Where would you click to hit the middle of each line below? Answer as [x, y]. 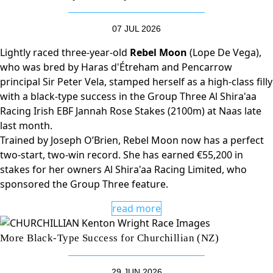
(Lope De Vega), [225, 52]
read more [136, 208]
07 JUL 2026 [136, 29]
